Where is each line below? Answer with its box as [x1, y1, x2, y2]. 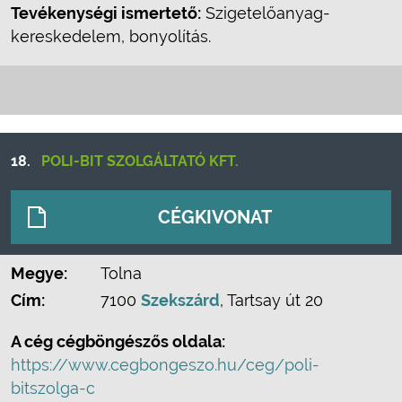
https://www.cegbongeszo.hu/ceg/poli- [11, 355, 319, 374]
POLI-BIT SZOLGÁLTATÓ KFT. [41, 153, 239, 170]
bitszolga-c [11, 379, 95, 398]
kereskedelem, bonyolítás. [11, 27, 211, 46]
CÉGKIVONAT [158, 206, 272, 228]
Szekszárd [141, 291, 220, 310]
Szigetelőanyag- [201, 4, 330, 22]
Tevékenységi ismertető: [11, 4, 201, 22]
